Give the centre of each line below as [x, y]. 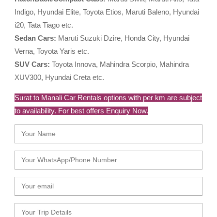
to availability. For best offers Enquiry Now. [81, 110]
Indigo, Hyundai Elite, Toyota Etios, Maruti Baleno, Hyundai [107, 12]
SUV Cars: [32, 64]
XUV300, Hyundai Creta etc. [59, 77]
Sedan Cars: [35, 38]
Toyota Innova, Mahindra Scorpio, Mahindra [119, 64]
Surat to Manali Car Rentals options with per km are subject [108, 97]
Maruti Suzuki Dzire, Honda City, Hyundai [123, 38]
